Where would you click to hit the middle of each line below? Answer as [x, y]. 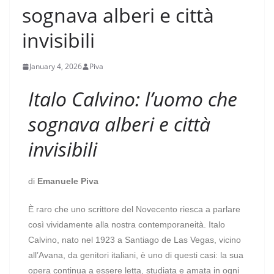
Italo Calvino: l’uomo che [133, 99]
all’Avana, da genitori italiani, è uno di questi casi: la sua [136, 255]
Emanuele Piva [68, 181]
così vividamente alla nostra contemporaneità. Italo [127, 224]
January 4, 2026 [56, 66]
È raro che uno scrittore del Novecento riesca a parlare [134, 209]
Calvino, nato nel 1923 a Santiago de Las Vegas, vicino [135, 240]
